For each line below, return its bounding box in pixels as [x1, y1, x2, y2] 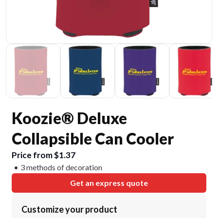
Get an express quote [70, 178, 148, 187]
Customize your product [21, 204, 117, 215]
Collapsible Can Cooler [12, 129, 174, 148]
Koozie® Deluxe [12, 109, 127, 127]
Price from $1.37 [12, 150, 75, 160]
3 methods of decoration [20, 163, 102, 172]
